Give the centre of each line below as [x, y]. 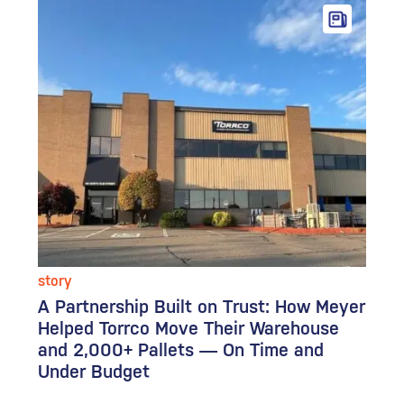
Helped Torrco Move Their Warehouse [189, 329]
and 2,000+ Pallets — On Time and [181, 350]
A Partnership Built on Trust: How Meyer [202, 307]
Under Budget [94, 372]
